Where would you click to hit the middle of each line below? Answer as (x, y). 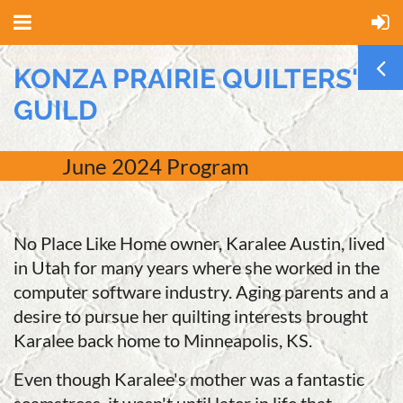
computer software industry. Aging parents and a (201, 291)
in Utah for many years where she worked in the (197, 267)
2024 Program (178, 166)
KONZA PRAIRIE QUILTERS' (185, 79)
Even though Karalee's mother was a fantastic (189, 379)
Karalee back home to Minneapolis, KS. (163, 340)
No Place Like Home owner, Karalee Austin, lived (199, 243)
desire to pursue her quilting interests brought (191, 316)
